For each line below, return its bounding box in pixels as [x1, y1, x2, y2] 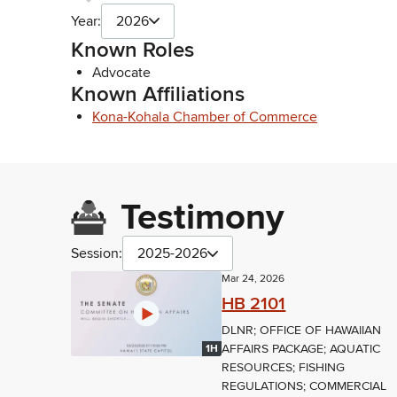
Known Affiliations [71, 81, 245, 107]
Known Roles [71, 36, 194, 63]
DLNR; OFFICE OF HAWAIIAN [222, 323, 382, 339]
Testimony [121, 196, 284, 240]
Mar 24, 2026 [222, 272, 285, 286]
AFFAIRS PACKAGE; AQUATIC [222, 341, 381, 357]
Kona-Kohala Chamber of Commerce [92, 107, 317, 126]
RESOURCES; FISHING [222, 360, 346, 376]
